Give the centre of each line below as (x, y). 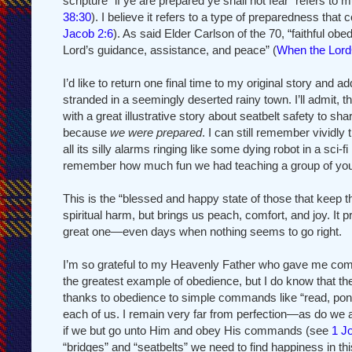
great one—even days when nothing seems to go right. (202, 231)
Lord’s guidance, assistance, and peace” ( (170, 49)
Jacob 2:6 (88, 33)
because (86, 132)
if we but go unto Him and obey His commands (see (197, 330)
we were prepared (156, 132)
